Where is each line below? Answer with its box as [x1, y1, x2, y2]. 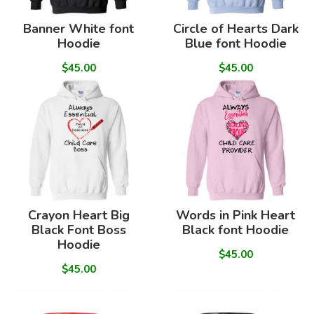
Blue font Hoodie [184, 35, 287, 53]
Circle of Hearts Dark [172, 20, 299, 38]
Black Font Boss [31, 221, 126, 239]
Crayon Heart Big [27, 207, 130, 224]
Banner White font [23, 20, 134, 38]
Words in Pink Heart [176, 207, 295, 224]
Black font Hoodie [182, 221, 289, 239]
